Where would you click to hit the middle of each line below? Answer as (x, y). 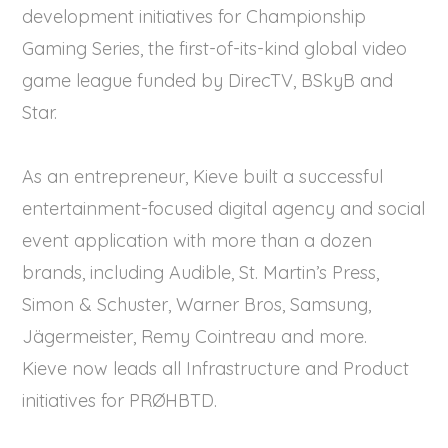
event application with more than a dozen (197, 240)
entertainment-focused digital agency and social (224, 208)
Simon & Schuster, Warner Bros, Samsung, (197, 304)
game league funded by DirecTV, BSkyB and (208, 80)
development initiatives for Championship (194, 16)
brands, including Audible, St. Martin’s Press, (201, 272)
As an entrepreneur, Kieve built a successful (203, 176)
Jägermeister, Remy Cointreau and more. (195, 336)
